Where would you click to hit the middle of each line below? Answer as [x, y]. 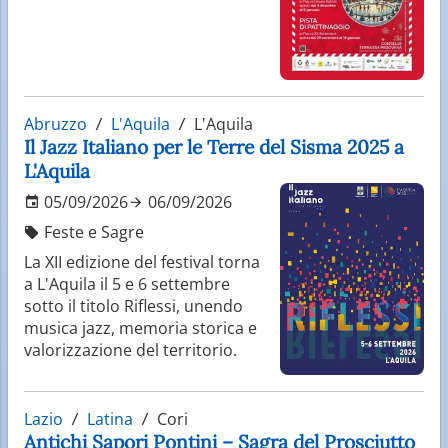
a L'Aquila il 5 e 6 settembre [127, 283]
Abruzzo [55, 123]
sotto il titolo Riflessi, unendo [133, 305]
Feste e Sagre [92, 231]
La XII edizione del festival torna [142, 261]
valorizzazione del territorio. [130, 349]
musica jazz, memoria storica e [140, 327]
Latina [110, 418]
